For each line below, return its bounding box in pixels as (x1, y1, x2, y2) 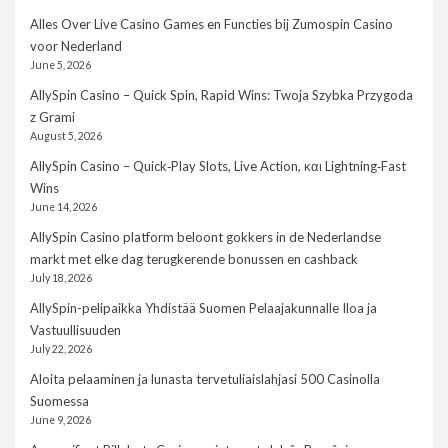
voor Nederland (30, 38, 122, 55)
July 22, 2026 (30, 343, 92, 356)
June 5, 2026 (30, 59, 91, 72)
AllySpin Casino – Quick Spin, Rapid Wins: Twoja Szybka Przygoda (30, 87, 413, 104)
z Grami (30, 109, 75, 126)
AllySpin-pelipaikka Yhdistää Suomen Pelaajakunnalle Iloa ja (30, 300, 377, 317)
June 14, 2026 (30, 201, 97, 214)
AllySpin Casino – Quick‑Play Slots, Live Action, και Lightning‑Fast (30, 158, 406, 175)
